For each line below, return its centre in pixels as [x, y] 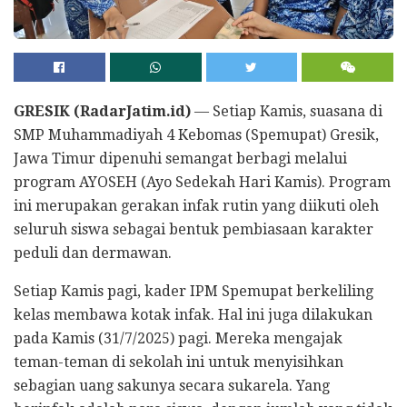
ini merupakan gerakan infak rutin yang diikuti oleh [196, 205]
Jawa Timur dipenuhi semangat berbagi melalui [180, 158]
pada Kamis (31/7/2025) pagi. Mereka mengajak [178, 338]
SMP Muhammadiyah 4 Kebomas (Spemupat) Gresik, [196, 134]
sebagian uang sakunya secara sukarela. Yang [172, 385]
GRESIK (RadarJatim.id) [102, 111]
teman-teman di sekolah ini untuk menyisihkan [179, 362]
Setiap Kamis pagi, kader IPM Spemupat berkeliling [194, 291]
